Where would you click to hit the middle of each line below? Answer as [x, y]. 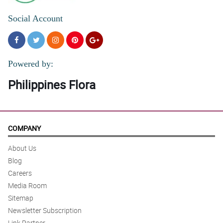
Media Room [27, 186]
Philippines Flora [52, 85]
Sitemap [21, 198]
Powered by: [31, 64]
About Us [22, 148]
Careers [20, 173]
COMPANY [24, 128]
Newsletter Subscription [45, 211]
